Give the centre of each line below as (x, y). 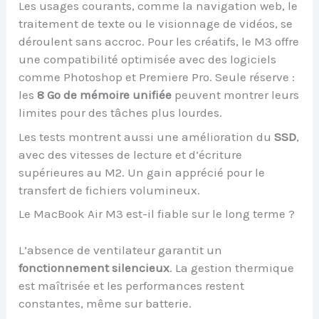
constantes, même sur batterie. (105, 303)
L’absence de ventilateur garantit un (121, 250)
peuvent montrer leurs (236, 95)
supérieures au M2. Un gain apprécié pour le (142, 172)
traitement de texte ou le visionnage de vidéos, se (156, 24)
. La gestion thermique (232, 267)
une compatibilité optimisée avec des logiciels (148, 59)
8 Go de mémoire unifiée (105, 95)
